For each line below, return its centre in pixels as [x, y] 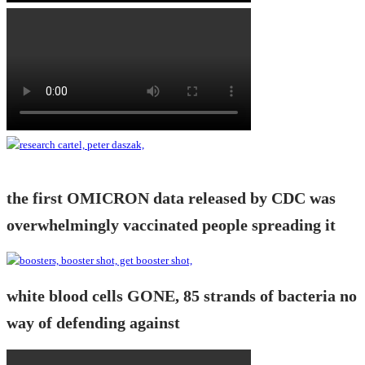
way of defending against [93, 323]
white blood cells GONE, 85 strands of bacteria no [182, 297]
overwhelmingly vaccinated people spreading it [171, 225]
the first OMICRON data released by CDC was [171, 198]
